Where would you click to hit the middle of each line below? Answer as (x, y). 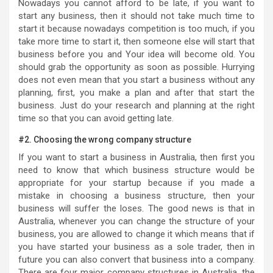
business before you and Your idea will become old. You (136, 54)
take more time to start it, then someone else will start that (136, 41)
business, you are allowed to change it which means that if (136, 234)
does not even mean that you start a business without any (136, 80)
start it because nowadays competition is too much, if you (136, 28)
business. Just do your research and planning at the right (136, 105)
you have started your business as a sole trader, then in (136, 246)
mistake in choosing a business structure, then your (136, 195)
